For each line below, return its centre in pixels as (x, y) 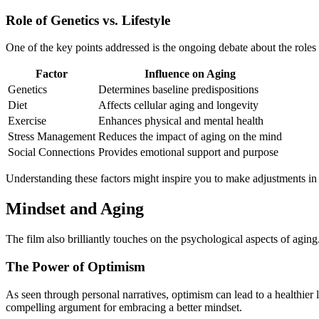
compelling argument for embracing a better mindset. (124, 307)
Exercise (27, 121)
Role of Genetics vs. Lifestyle (88, 20)
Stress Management (52, 137)
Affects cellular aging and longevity (178, 105)
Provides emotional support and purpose (188, 152)
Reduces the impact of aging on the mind (190, 137)
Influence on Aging (190, 74)
